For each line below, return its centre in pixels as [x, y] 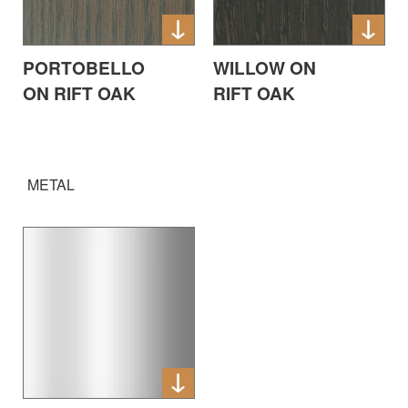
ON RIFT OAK [79, 92]
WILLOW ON [265, 67]
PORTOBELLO [84, 67]
